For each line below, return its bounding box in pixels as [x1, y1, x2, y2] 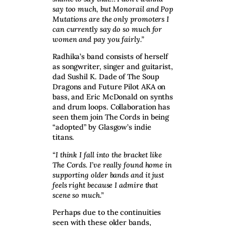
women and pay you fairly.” [52, 34, 144, 44]
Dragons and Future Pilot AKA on [52, 82, 166, 92]
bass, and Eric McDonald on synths [52, 92, 174, 102]
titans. [52, 132, 75, 142]
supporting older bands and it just [52, 169, 164, 180]
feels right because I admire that [52, 180, 158, 190]
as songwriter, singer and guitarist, [52, 62, 173, 72]
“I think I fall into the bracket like [52, 149, 162, 159]
